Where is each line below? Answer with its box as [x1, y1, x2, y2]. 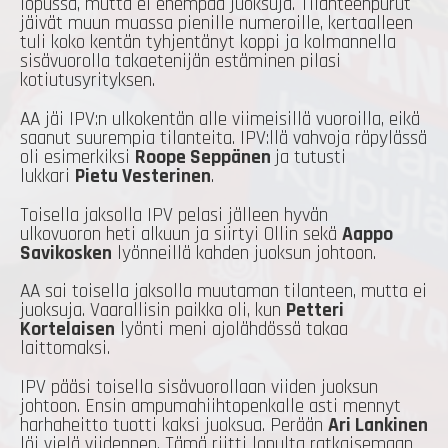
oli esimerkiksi [20, 145, 135, 171]
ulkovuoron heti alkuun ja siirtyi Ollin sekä [20, 221, 342, 247]
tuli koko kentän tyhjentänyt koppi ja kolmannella [20, 30, 396, 56]
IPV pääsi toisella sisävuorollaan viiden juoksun [20, 375, 378, 400]
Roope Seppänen [135, 145, 275, 171]
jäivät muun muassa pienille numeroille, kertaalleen [20, 11, 413, 37]
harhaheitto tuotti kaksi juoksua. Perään [20, 413, 328, 438]
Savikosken [20, 240, 112, 266]
